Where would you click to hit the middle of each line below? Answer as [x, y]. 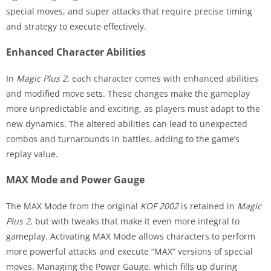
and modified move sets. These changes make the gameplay [128, 93]
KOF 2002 [159, 206]
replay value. [32, 154]
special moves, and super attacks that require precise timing [129, 11]
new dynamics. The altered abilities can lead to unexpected [127, 123]
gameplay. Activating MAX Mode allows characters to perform [131, 236]
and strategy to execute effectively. [76, 26]
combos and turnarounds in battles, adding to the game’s [123, 139]
